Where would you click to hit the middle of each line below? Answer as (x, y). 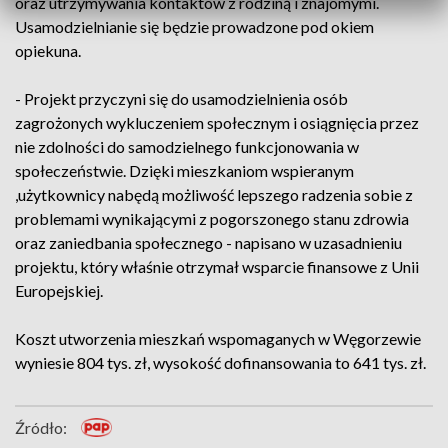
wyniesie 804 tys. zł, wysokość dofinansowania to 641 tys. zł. (220, 362)
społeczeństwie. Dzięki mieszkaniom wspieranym (184, 170)
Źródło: (41, 427)
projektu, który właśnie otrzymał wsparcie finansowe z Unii (217, 266)
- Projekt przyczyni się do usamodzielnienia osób (181, 98)
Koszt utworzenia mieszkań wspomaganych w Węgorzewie (218, 338)
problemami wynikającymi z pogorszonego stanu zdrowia (212, 218)
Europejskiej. (59, 290)
